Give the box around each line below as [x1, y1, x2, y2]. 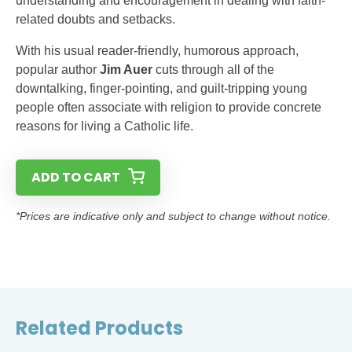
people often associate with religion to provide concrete [16, 101, 321, 114]
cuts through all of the [152, 63, 274, 76]
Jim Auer [100, 63, 152, 76]
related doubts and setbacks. [16, 13, 175, 26]
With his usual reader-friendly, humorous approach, [16, 44, 299, 57]
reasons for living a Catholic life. [16, 119, 193, 133]
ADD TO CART [31, 168, 120, 186]
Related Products [16, 315, 183, 341]
